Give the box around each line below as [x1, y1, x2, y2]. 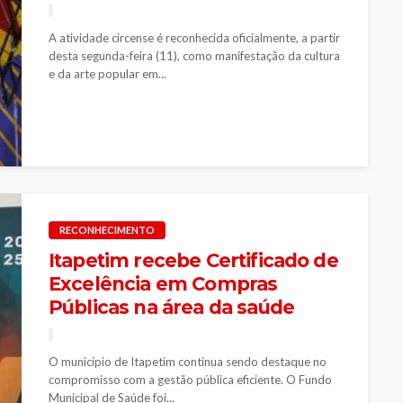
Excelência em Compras [49, 272, 278, 295]
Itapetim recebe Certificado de [49, 248, 338, 272]
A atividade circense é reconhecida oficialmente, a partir [49, 30, 340, 45]
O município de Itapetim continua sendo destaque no [49, 354, 327, 369]
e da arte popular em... [49, 66, 166, 81]
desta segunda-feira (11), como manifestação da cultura [49, 48, 340, 63]
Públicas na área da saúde [49, 295, 295, 318]
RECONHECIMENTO [59, 223, 155, 236]
